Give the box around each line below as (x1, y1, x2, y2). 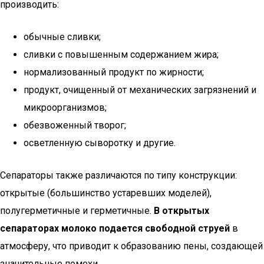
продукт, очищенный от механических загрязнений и (24, 84, 256, 95)
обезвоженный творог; (24, 120, 126, 131)
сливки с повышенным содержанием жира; (24, 49, 219, 60)
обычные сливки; (24, 31, 101, 42)
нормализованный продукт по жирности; (24, 67, 204, 78)
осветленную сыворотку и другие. (24, 137, 176, 148)
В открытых (154, 205, 209, 216)
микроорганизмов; (24, 102, 107, 113)
